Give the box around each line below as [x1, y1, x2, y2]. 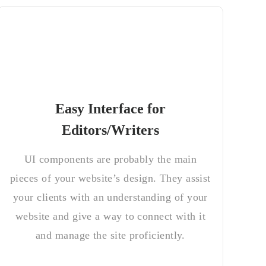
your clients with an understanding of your [12, 191, 208, 203]
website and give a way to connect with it [15, 210, 206, 222]
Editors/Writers [61, 122, 159, 138]
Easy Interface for [55, 101, 166, 116]
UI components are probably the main [24, 153, 197, 165]
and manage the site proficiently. [36, 229, 185, 241]
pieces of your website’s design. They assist [10, 172, 211, 184]
